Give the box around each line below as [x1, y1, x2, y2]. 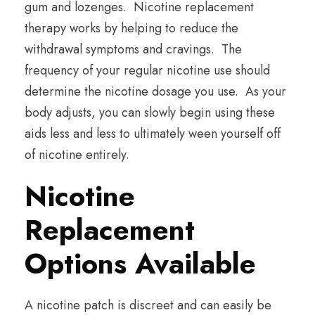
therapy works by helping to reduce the [25, 19, 238, 38]
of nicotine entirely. [25, 146, 129, 165]
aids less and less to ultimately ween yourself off [25, 124, 281, 143]
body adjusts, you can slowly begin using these [25, 103, 275, 122]
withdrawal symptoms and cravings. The [25, 40, 242, 59]
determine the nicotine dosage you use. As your [25, 82, 286, 101]
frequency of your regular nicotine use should [25, 61, 270, 80]
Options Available [25, 243, 256, 285]
